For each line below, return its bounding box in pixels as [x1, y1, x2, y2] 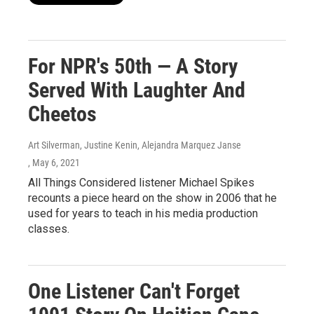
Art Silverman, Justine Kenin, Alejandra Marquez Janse [28, 139, 241, 151]
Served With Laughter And [28, 77, 245, 102]
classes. [28, 221, 69, 235]
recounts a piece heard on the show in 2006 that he [28, 191, 277, 205]
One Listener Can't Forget [28, 278, 240, 303]
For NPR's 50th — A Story [28, 53, 238, 78]
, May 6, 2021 [28, 156, 80, 168]
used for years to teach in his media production [28, 206, 258, 220]
